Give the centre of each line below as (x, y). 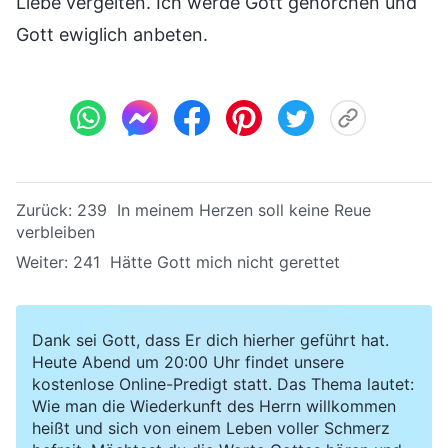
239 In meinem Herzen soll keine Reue (224, 209)
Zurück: (46, 209)
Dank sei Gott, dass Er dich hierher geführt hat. (210, 339)
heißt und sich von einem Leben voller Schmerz (211, 427)
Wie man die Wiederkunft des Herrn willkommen (214, 405)
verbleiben (55, 231)
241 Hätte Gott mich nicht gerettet (206, 261)
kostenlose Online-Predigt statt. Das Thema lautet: (223, 383)
